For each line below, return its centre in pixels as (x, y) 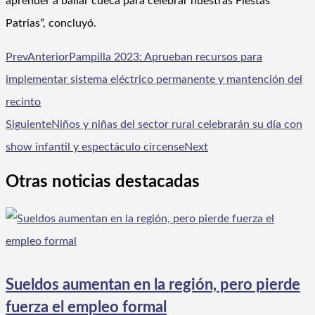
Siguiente (28, 124)
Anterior (48, 57)
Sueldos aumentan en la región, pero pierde (153, 284)
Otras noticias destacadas (103, 182)
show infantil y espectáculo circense (95, 147)
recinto (23, 102)
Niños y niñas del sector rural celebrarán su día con (177, 124)
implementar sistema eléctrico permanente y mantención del (154, 79)
